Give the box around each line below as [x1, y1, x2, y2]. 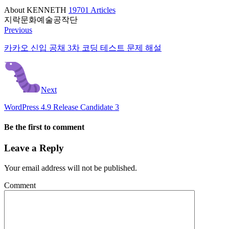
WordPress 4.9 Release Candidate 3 [4, 102, 119, 111]
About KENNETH [4, 5, 68, 14]
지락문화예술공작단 [4, 15, 78, 24]
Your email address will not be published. [4, 163, 137, 172]
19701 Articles [68, 5, 116, 14]
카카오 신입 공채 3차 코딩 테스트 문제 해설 [4, 43, 162, 52]
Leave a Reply [4, 143, 64, 154]
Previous [4, 25, 32, 34]
